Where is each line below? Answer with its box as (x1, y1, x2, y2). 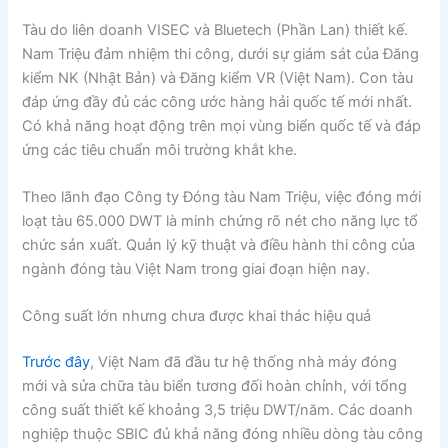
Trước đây (22, 353, 91, 372)
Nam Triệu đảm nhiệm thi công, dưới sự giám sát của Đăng (22, 44, 420, 63)
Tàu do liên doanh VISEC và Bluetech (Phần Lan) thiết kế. (22, 20, 409, 39)
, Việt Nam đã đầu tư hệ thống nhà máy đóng (90, 353, 398, 372)
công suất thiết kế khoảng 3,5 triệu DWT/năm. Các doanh (22, 401, 414, 420)
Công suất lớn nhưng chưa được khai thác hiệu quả (22, 307, 372, 326)
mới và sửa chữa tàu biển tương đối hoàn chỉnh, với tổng (22, 377, 408, 396)
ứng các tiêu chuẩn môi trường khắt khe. (22, 140, 298, 159)
